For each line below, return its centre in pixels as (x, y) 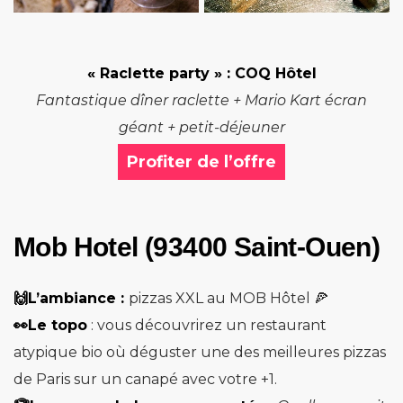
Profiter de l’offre (201, 162)
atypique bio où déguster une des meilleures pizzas (200, 353)
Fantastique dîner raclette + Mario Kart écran (201, 101)
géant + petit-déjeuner (201, 128)
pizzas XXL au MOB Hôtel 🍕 (228, 299)
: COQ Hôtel (269, 74)
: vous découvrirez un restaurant (207, 326)
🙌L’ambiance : (71, 299)
